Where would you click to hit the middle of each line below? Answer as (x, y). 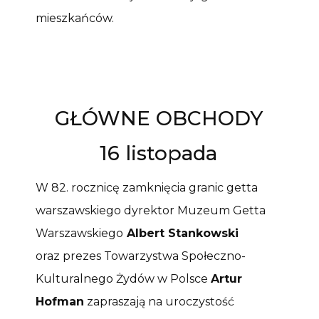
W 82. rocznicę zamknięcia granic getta (147, 188)
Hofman (60, 302)
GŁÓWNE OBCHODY (158, 119)
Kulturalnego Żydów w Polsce (123, 279)
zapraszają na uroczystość (159, 302)
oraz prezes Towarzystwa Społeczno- (141, 256)
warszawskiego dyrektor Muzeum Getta (151, 211)
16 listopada (159, 153)
